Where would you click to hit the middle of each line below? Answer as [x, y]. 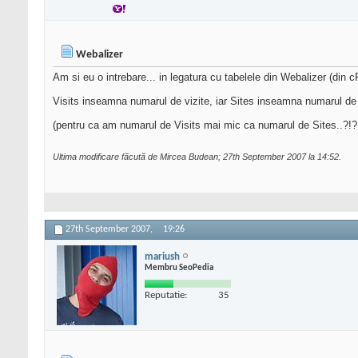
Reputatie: [166, 295]
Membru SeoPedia [179, 268]
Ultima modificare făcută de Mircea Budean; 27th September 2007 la [185, 157]
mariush [162, 257]
